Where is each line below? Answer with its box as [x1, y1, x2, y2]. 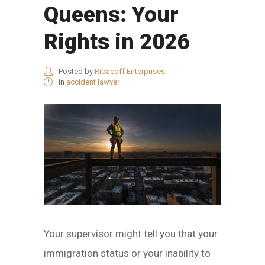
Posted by [57, 67, 95, 76]
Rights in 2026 [44, 29, 189, 54]
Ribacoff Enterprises [95, 67, 165, 76]
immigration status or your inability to [44, 247, 211, 260]
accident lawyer [66, 77, 119, 86]
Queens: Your [44, 2, 179, 27]
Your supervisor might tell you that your [44, 228, 218, 240]
